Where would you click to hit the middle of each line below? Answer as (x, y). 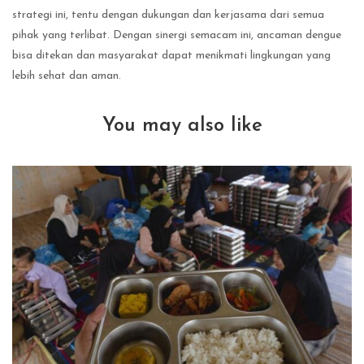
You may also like (182, 126)
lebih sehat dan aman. (67, 76)
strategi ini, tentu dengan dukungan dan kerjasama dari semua (168, 15)
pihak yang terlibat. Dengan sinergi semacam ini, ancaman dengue (177, 36)
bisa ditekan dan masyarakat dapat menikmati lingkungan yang (171, 56)
